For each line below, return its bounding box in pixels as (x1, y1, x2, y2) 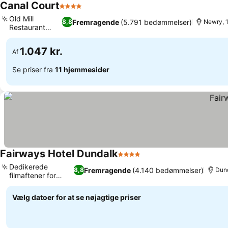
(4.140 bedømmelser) (132, 165, 204, 175)
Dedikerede (9, 162, 48, 171)
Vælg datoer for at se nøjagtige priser (12, 193, 141, 202)
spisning (9, 32, 37, 40)
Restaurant (9, 23, 45, 32)
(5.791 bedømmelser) (121, 17, 192, 26)
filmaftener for (9, 171, 56, 180)
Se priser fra (12, 65, 55, 74)
